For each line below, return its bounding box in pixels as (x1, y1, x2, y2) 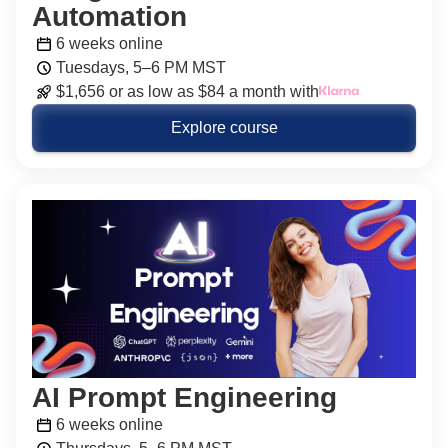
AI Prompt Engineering (32, 382, 337, 414)
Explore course (170, 119, 278, 137)
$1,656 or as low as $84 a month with (56, 83, 319, 101)
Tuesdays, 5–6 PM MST (56, 59, 226, 77)
